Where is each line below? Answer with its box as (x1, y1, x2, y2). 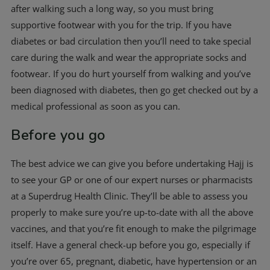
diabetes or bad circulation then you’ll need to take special (11, 35, 251, 47)
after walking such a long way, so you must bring (11, 2, 213, 14)
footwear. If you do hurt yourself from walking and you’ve (11, 67, 251, 80)
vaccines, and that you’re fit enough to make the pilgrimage (11, 222, 256, 234)
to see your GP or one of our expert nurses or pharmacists (11, 174, 253, 186)
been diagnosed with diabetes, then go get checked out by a (11, 84, 258, 96)
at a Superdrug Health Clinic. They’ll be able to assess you (11, 190, 248, 202)
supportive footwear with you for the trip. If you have (11, 19, 231, 31)
